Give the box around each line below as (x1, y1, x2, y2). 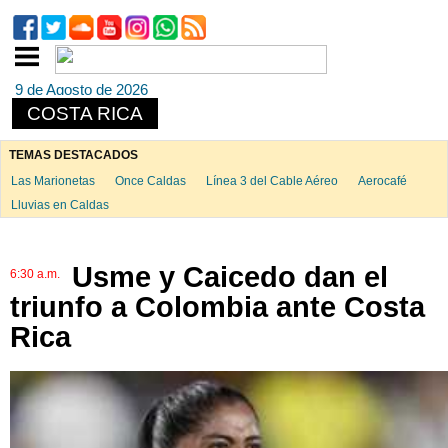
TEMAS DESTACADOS (9, 148, 138, 162)
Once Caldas (114, 174, 186, 188)
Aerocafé (357, 174, 407, 188)
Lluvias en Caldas (10, 198, 109, 212)
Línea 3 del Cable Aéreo (205, 174, 338, 188)
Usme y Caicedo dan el (72, 260, 388, 293)
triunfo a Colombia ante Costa (10, 290, 425, 323)
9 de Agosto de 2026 (15, 81, 148, 98)
